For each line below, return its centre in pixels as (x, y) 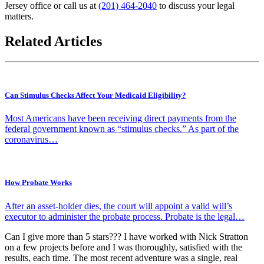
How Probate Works (38, 183)
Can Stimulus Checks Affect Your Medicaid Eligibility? (95, 95)
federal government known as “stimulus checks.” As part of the (122, 129)
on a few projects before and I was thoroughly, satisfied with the (123, 247)
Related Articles (53, 41)
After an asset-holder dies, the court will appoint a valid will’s (118, 206)
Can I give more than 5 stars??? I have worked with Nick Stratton (126, 236)
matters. (19, 16)
